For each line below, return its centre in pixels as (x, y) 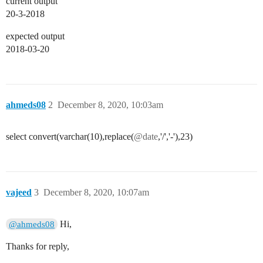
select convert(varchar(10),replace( (70, 136)
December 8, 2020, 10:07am (96, 192)
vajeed (19, 192)
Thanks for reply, (38, 246)
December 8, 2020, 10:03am (110, 105)
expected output (35, 36)
